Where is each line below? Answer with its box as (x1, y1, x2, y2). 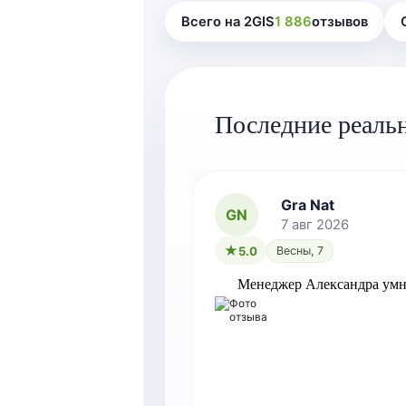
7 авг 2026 (281, 217, 349, 234)
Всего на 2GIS (181, 14, 275, 31)
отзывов (312, 14, 368, 31)
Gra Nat (281, 196, 334, 215)
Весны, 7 (276, 243, 324, 257)
